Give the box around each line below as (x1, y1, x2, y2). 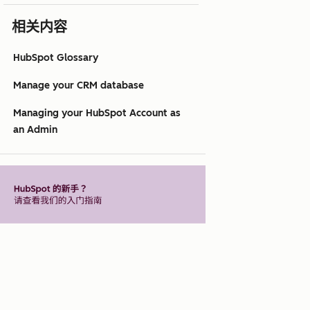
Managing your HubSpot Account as (13, 107, 181, 120)
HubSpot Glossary (13, 52, 98, 64)
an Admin (13, 124, 57, 136)
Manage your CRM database (13, 80, 144, 92)
